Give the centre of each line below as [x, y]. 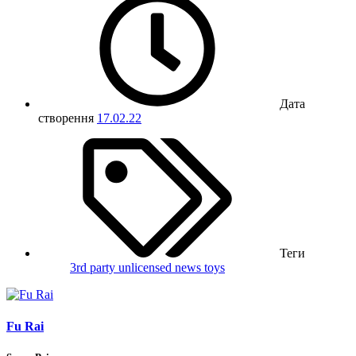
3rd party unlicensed [122, 268]
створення [66, 118]
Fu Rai [25, 326]
